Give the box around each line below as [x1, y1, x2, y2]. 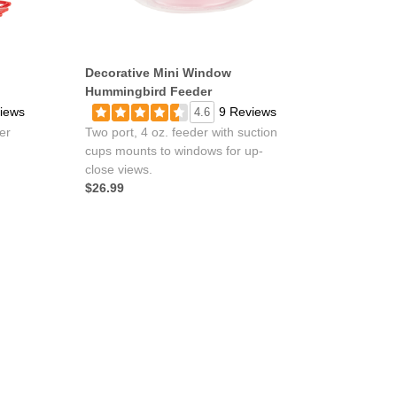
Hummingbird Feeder [85, 84, 212, 98]
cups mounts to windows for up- [85, 144, 263, 158]
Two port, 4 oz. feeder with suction [85, 125, 277, 139]
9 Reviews [219, 105, 276, 119]
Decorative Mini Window [85, 66, 231, 80]
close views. [85, 162, 152, 176]
